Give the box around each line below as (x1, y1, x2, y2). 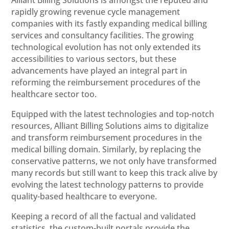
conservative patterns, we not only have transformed (11, 155, 217, 167)
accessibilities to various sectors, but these (11, 53, 177, 64)
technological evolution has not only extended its (11, 41, 201, 53)
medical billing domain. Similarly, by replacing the (11, 143, 201, 155)
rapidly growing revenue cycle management (11, 6, 180, 17)
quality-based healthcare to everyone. (11, 190, 157, 202)
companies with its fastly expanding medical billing (11, 17, 208, 29)
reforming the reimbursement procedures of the (11, 76, 201, 88)
